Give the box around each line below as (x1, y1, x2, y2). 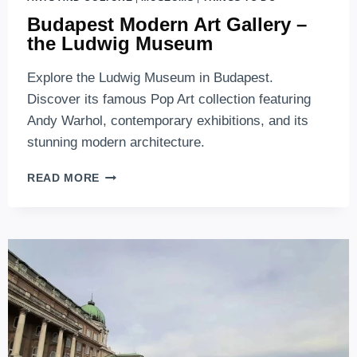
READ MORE (27, 171, 100, 184)
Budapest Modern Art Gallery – (27, 13, 307, 35)
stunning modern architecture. (27, 134, 205, 150)
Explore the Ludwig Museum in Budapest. (27, 69, 273, 85)
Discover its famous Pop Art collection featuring (27, 91, 311, 107)
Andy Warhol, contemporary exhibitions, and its (27, 112, 308, 128)
